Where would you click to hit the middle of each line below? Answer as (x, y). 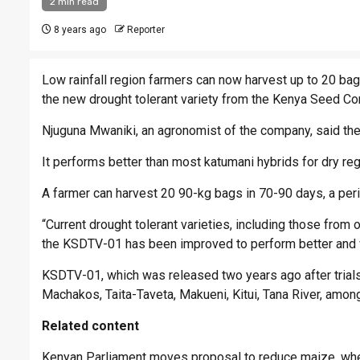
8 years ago (79, 30)
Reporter (146, 30)
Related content (90, 326)
